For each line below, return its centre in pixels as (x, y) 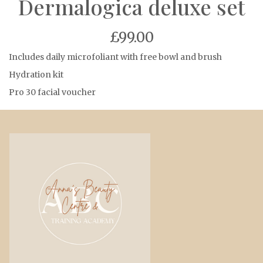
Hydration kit (36, 74)
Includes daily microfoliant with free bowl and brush (115, 57)
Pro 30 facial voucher (52, 92)
